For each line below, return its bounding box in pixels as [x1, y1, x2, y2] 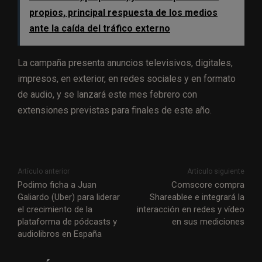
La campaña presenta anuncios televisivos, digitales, [18, 57, 233, 68]
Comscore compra [171, 179, 244, 190]
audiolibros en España [18, 228, 102, 239]
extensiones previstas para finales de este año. [18, 104, 212, 116]
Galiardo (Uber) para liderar [18, 191, 120, 202]
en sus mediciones [171, 216, 244, 227]
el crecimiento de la [18, 204, 92, 215]
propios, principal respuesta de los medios [29, 6, 218, 18]
